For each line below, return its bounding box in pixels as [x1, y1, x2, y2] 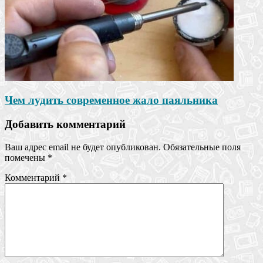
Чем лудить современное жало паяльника [5, 94, 218, 107]
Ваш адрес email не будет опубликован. [5, 141, 161, 152]
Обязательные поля [163, 141, 241, 152]
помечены [5, 152, 48, 163]
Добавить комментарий [5, 117, 126, 130]
